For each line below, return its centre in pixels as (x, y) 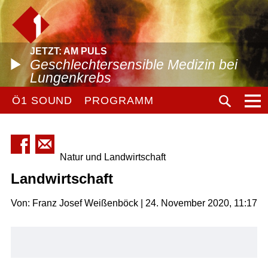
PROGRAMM (119, 100)
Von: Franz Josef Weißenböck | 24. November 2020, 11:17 (134, 203)
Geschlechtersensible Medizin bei (134, 65)
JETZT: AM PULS (68, 51)
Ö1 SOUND (42, 100)
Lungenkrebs (71, 78)
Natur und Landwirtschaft (112, 157)
